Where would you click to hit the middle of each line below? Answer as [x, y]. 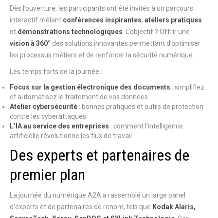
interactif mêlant [36, 20]
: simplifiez [187, 87]
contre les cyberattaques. [49, 116]
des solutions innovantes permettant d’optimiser [126, 43]
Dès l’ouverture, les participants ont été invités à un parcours [101, 8]
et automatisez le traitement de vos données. [80, 97]
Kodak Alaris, [174, 207]
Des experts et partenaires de [100, 155]
